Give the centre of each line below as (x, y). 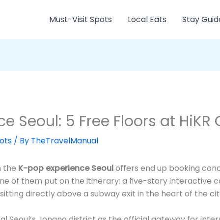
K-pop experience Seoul (66, 168)
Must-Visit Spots (81, 19)
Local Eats (147, 19)
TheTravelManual (65, 141)
